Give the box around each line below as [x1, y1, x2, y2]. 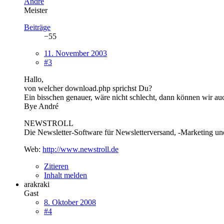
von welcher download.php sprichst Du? [24, 83, 152, 92]
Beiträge [24, 22, 50, 31]
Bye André [24, 101, 58, 110]
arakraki [24, 179, 49, 188]
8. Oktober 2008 [44, 197, 96, 206]
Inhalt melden [44, 170, 87, 179]
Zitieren [44, 161, 68, 170]
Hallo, [24, 74, 43, 83]
